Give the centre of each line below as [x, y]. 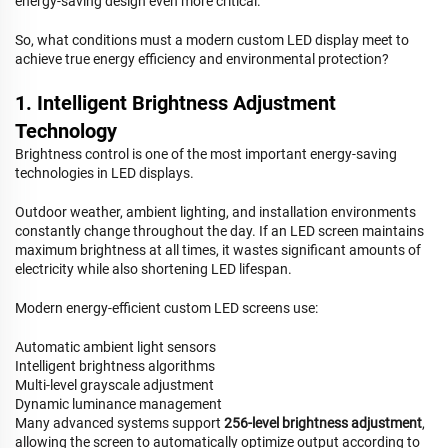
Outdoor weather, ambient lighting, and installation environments [215, 212]
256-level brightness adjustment [323, 423]
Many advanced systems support [119, 423]
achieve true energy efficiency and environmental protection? [202, 59]
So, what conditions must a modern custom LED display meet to [212, 40]
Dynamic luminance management [118, 404]
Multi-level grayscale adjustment [114, 385]
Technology [66, 131]
